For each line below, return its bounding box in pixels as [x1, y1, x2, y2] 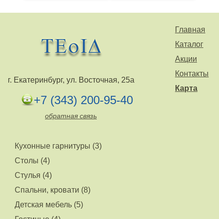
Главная [175, 25, 205, 34]
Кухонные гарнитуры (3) [15, 142, 102, 151]
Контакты [175, 69, 209, 78]
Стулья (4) [15, 171, 52, 180]
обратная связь [45, 112, 97, 120]
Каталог [175, 40, 203, 49]
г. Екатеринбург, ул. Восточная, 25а [7, 76, 134, 85]
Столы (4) [15, 156, 50, 165]
